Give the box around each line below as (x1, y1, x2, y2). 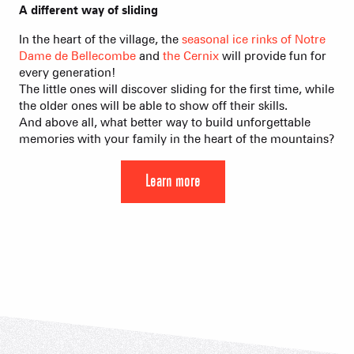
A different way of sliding (19, 2, 158, 17)
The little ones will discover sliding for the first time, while (19, 81, 334, 96)
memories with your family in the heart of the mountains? (19, 131, 334, 146)
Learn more (145, 172, 201, 190)
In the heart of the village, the (19, 32, 182, 47)
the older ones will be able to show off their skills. (19, 98, 288, 113)
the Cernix (163, 48, 219, 63)
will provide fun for (219, 48, 326, 63)
